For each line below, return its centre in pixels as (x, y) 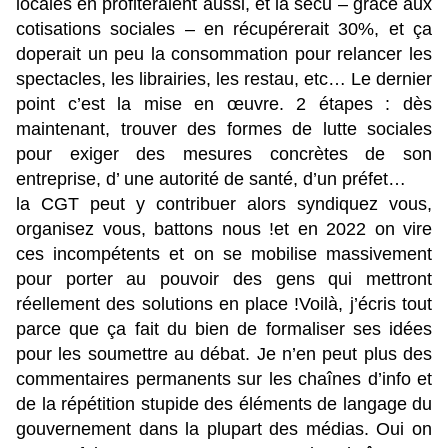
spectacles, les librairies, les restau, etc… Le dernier (224, 79)
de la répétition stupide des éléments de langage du (224, 404)
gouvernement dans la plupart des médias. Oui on (224, 429)
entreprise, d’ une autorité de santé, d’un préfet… (211, 179)
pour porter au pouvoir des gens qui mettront (224, 279)
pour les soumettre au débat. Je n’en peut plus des (224, 354)
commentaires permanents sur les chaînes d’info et (224, 379)
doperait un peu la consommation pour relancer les (224, 54)
